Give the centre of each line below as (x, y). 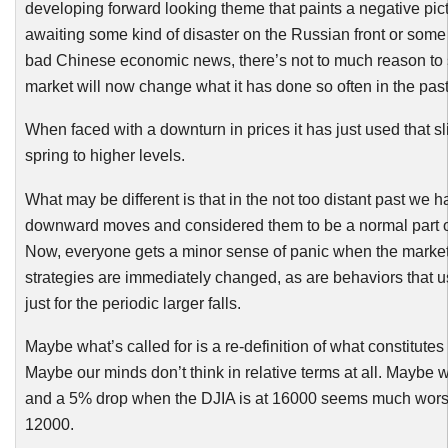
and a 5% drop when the (112, 398)
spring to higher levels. (104, 155)
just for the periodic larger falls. (132, 303)
